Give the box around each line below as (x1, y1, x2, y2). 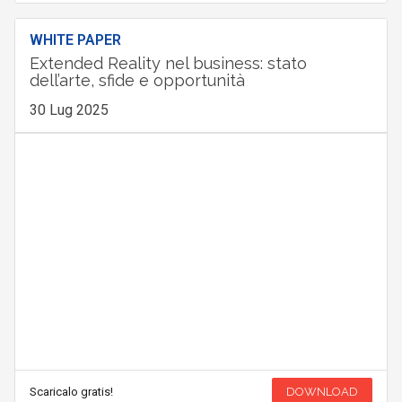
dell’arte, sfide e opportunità (29, 71, 245, 91)
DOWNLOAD (286, 384, 359, 398)
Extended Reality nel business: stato (29, 54, 307, 74)
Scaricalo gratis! (29, 384, 113, 398)
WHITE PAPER (29, 31, 121, 49)
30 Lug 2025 (29, 101, 109, 119)
